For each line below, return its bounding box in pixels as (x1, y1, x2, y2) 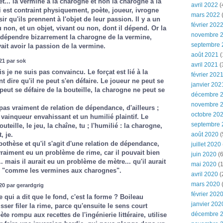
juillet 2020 (191, 141, 221, 148)
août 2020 (191, 131, 219, 138)
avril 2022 (191, 1, 218, 8)
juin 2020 (191, 151, 217, 158)
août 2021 (191, 51, 219, 58)
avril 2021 (191, 61, 218, 68)
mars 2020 (191, 181, 220, 188)
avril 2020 (191, 171, 218, 178)
